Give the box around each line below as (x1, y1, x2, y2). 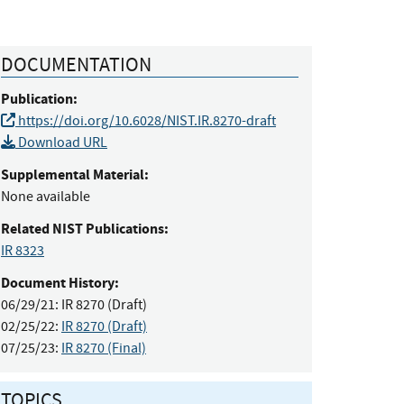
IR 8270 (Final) (61, 338, 146, 357)
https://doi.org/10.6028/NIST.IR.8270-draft (15, 111, 276, 130)
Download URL (15, 133, 107, 151)
